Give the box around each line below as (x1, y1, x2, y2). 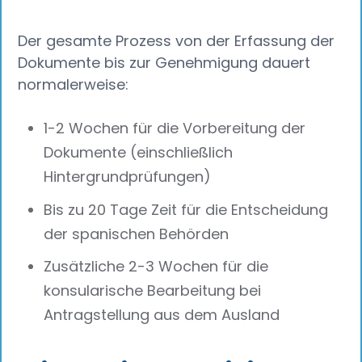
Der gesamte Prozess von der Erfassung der (18, 31, 335, 52)
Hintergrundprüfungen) (44, 166, 212, 187)
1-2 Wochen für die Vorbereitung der (44, 117, 306, 138)
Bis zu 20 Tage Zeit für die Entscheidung (44, 199, 329, 220)
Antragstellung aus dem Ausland (44, 305, 280, 326)
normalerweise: (18, 74, 129, 95)
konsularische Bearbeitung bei (44, 280, 262, 301)
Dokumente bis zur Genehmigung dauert (18, 53, 311, 74)
